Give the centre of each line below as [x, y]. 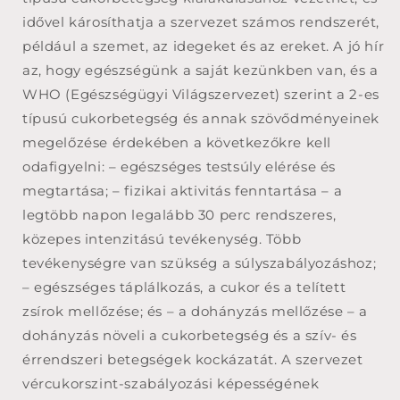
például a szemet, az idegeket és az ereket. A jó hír [204, 46]
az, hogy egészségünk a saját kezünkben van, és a [200, 70]
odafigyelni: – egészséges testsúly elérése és [179, 166]
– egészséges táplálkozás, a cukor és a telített [184, 287]
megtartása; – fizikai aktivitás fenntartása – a [183, 190]
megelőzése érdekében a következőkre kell [177, 142]
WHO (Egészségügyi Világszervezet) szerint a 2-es [201, 94]
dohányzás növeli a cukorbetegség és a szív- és [190, 335]
